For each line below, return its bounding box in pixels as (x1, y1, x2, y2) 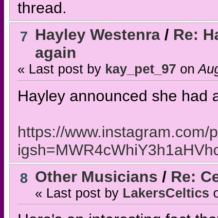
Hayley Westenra (35, 26, 160, 44)
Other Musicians (35, 167, 158, 185)
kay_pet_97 (105, 62, 176, 77)
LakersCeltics (122, 185, 209, 200)
